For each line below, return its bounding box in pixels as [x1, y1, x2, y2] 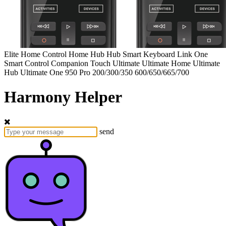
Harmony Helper [4, 88, 122, 106]
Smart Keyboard [123, 49, 175, 59]
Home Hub [69, 49, 104, 59]
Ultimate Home [142, 59, 191, 68]
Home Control [21, 49, 67, 59]
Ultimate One [20, 68, 63, 77]
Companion [51, 59, 88, 68]
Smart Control [4, 59, 49, 68]
